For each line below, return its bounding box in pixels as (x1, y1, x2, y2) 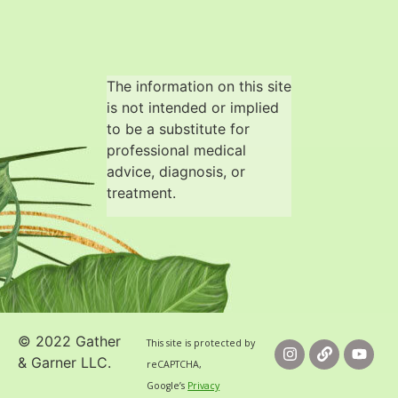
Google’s (147, 378, 188, 392)
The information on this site (106, 77, 291, 96)
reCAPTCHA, (147, 357, 203, 370)
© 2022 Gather (18, 331, 121, 350)
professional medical (106, 141, 246, 160)
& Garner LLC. (18, 353, 111, 371)
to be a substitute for (106, 120, 250, 139)
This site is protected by (147, 336, 256, 349)
